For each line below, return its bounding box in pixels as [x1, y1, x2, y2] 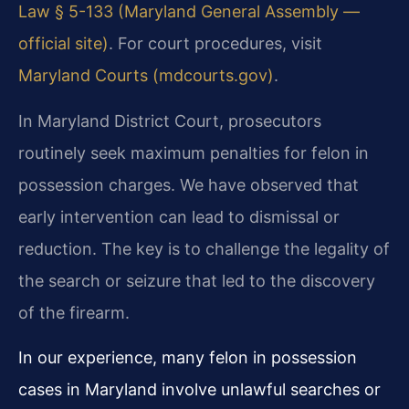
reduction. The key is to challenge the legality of [18, 238, 390, 258]
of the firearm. [18, 302, 130, 322]
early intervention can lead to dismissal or [18, 206, 340, 226]
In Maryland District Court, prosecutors [18, 110, 321, 131]
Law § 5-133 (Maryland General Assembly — [18, 2, 360, 22]
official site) [18, 34, 109, 54]
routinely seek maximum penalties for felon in [18, 142, 369, 163]
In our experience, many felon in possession [18, 348, 357, 368]
